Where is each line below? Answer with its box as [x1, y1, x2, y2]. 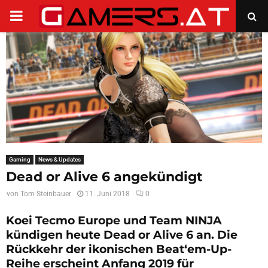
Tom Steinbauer [20, 190, 71, 199]
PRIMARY [9, 7, 71, 24]
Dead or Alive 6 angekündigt [6, 169, 203, 185]
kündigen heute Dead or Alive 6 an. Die [6, 228, 237, 242]
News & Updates [38, 156, 81, 163]
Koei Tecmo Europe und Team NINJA [6, 214, 222, 228]
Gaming [9, 156, 31, 163]
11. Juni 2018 [85, 190, 130, 199]
